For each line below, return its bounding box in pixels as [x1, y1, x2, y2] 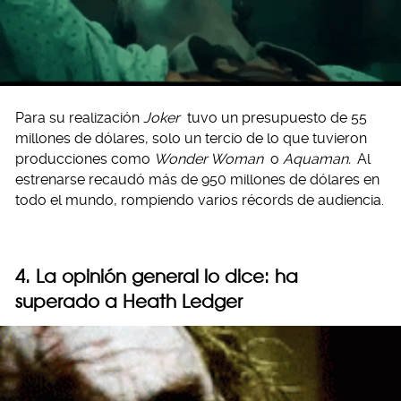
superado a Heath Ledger [15, 289, 243, 312]
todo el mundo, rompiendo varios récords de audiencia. [15, 191, 384, 209]
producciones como [15, 149, 154, 167]
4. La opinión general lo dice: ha [15, 264, 298, 287]
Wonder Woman [154, 149, 267, 167]
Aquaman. [282, 149, 354, 167]
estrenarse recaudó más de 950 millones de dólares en [15, 170, 380, 188]
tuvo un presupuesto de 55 [186, 108, 367, 126]
